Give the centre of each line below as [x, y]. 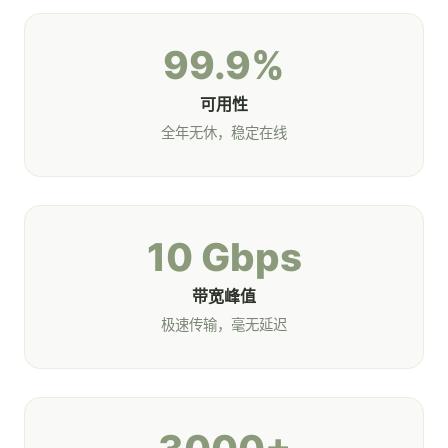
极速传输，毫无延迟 [224, 324]
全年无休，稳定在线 [224, 132]
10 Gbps [224, 257]
